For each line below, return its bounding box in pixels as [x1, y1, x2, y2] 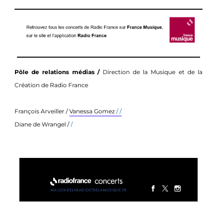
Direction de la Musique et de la [102, 68, 203, 76]
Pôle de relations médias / [15, 68, 103, 76]
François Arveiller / [15, 108, 69, 115]
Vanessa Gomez [69, 108, 115, 115]
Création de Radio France [15, 81, 88, 89]
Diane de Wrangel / [15, 121, 71, 128]
